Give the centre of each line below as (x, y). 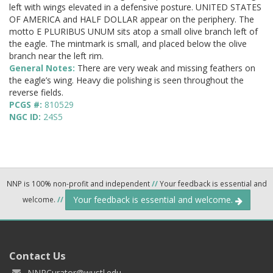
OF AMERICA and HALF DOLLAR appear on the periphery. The (132, 19)
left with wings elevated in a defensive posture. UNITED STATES (135, 7)
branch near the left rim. (56, 56)
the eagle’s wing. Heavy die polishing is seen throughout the (126, 80)
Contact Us (37, 256)
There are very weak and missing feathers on (166, 68)
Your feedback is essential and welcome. (154, 200)
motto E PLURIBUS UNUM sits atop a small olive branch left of (133, 32)
